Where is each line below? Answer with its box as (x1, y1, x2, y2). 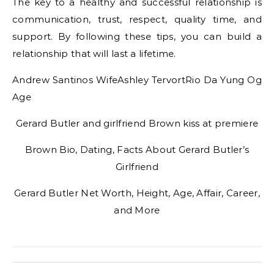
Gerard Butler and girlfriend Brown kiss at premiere (15, 117, 259, 129)
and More (114, 204, 160, 216)
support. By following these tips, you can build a (12, 31, 262, 42)
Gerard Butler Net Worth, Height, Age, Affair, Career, (14, 187, 260, 199)
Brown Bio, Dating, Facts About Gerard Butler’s (24, 144, 250, 155)
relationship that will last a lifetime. (12, 48, 176, 59)
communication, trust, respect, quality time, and (12, 13, 262, 25)
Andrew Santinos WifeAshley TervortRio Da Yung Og (12, 74, 262, 86)
